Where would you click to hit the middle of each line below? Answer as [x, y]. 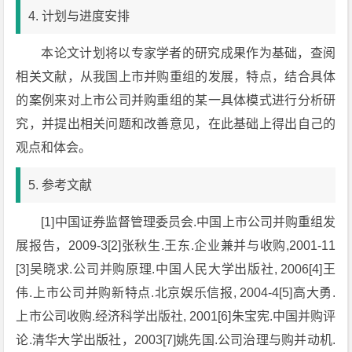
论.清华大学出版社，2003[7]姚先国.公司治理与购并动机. [176, 340]
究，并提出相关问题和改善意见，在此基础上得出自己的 [176, 124]
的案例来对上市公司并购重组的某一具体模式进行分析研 [176, 100]
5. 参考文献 [60, 185]
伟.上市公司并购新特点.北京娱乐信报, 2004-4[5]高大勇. [176, 293]
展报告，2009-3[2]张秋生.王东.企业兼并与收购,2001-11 [176, 246]
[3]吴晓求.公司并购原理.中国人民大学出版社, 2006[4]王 [176, 269]
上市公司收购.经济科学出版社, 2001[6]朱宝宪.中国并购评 [176, 316]
